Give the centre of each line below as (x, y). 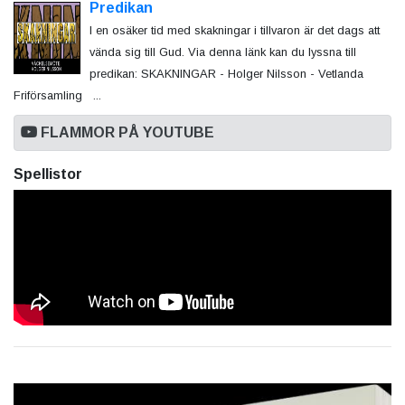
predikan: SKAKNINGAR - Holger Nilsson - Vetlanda (226, 74)
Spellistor (48, 174)
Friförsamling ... (57, 96)
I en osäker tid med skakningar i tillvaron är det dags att (234, 31)
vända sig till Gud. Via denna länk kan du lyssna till (222, 52)
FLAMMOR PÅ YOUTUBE (126, 133)
